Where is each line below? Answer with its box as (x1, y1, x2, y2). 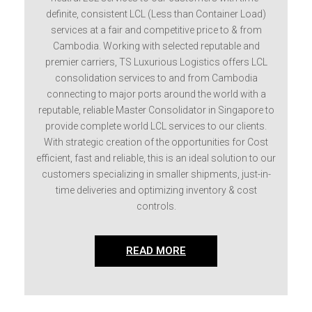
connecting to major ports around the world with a (46, 88, 266, 100)
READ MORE (126, 244, 186, 257)
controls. (136, 201, 176, 212)
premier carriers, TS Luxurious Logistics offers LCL (45, 56, 267, 68)
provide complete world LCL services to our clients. (45, 120, 267, 132)
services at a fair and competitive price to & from (50, 24, 262, 36)
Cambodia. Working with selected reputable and (52, 40, 260, 52)
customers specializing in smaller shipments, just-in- (41, 169, 271, 180)
